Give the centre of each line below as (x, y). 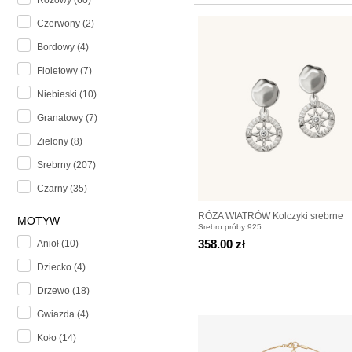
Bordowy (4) (63, 48)
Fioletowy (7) (64, 71)
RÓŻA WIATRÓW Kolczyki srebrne (271, 216)
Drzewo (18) (63, 291)
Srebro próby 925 (230, 226)
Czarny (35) (62, 189)
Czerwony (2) (66, 24)
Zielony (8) (60, 142)
